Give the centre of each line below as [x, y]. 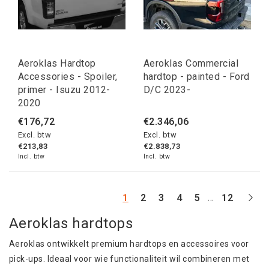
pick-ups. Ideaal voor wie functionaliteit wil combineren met [129, 259]
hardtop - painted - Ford [197, 77]
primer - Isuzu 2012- [64, 90]
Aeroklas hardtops [71, 224]
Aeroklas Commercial [191, 64]
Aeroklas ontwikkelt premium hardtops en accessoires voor [129, 244]
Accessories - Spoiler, [68, 77]
